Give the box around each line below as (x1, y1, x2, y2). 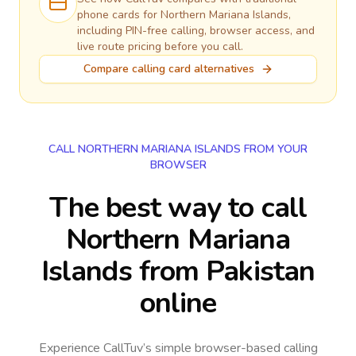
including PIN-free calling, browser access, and (77, 23, 315, 38)
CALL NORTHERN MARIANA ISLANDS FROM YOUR (48, 141, 308, 157)
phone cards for (77, 7, 161, 22)
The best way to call (48, 188, 307, 227)
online (139, 284, 217, 323)
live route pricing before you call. (77, 39, 243, 54)
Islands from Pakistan (41, 252, 315, 291)
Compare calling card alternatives (83, 61, 254, 76)
